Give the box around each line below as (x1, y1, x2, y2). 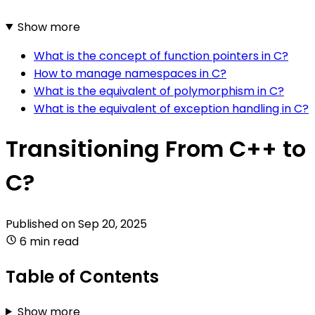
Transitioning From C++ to (6, 133, 306, 165)
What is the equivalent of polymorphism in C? (34, 82, 284, 99)
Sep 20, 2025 (78, 215, 147, 232)
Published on (6, 215, 78, 232)
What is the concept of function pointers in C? (34, 47, 288, 64)
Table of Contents (6, 264, 159, 288)
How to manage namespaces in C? (34, 65, 226, 82)
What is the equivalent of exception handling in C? (34, 100, 309, 117)
